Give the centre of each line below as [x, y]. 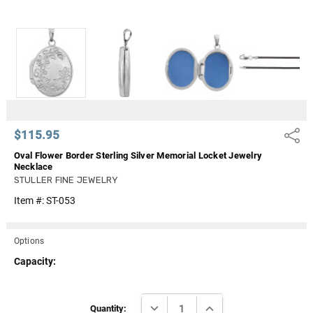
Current [29, 293]
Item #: [30, 200]
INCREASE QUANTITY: [251, 305]
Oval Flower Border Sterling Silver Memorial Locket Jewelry [138, 155]
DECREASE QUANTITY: [196, 305]
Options [29, 241]
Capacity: [35, 261]
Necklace [33, 166]
